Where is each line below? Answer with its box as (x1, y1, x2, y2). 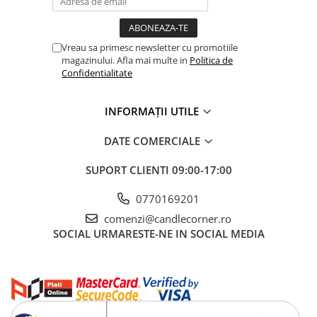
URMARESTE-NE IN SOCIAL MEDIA (93, 226, 265, 241)
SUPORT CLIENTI (85, 162, 172, 177)
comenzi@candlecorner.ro (101, 211, 231, 226)
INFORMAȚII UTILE (105, 103, 202, 118)
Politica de (190, 53, 233, 67)
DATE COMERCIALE (103, 133, 203, 148)
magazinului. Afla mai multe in (62, 53, 190, 67)
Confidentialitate (62, 66, 132, 79)
